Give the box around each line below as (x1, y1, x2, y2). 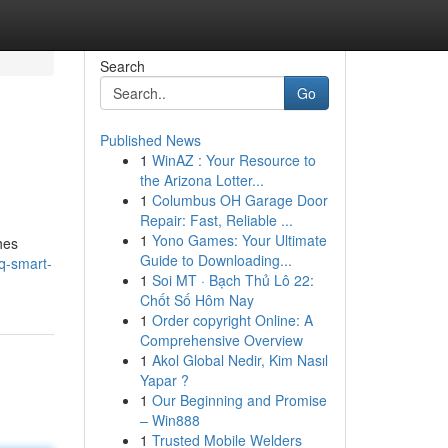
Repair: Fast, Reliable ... (139, 210, 293, 230)
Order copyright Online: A (151, 310, 313, 330)
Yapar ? (139, 370, 189, 390)
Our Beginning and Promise (151, 390, 327, 410)
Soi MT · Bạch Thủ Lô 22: (151, 270, 314, 290)
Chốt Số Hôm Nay (139, 290, 254, 310)
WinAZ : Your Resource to (151, 150, 316, 170)
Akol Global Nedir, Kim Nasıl (151, 350, 328, 370)
